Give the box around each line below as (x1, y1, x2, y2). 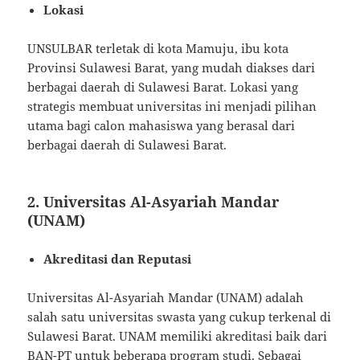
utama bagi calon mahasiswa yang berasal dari (27, 117, 296, 133)
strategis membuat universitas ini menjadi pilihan (27, 97, 317, 114)
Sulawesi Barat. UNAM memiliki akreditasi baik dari (27, 327, 328, 344)
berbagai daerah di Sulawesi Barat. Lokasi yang (27, 78, 299, 95)
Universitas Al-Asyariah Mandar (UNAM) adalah (27, 288, 305, 305)
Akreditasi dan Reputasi (43, 250, 192, 267)
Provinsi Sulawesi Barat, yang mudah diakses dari (27, 59, 316, 76)
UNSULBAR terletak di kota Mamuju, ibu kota (27, 39, 289, 56)
